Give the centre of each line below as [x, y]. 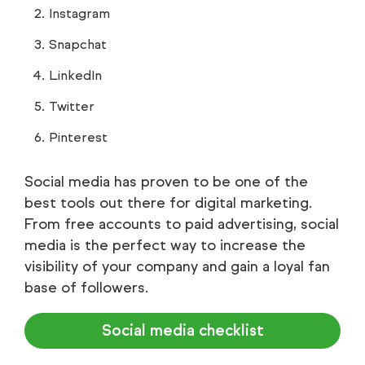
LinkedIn [75, 76]
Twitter [72, 107]
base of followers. [86, 288]
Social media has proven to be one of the [166, 182]
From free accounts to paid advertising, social [182, 224]
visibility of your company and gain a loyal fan [177, 267]
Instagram [79, 14]
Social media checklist [182, 331]
